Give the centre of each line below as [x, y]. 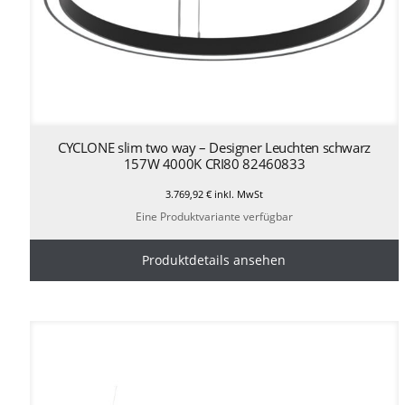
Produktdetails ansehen [214, 259]
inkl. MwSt [237, 194]
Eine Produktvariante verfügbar [214, 216]
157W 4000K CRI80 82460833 [214, 164]
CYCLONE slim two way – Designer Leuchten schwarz [214, 148]
